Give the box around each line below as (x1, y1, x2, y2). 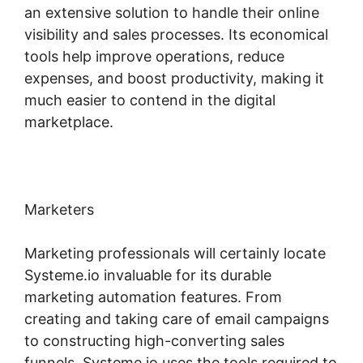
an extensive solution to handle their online (24, 3, 319, 21)
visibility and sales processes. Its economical (24, 25, 328, 43)
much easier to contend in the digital (24, 91, 275, 109)
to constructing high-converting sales (24, 331, 284, 349)
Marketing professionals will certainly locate (24, 244, 326, 262)
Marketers (24, 200, 94, 218)
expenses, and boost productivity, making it (24, 69, 324, 87)
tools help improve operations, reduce (24, 47, 284, 65)
